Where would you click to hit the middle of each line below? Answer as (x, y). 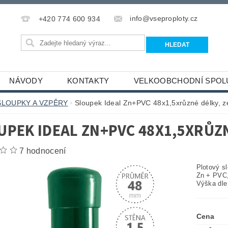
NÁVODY (26, 81)
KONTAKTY (88, 81)
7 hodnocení (43, 151)
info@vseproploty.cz (164, 19)
